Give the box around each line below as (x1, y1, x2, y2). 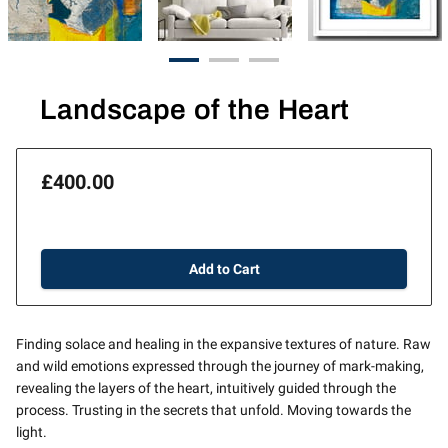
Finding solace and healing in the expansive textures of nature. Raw (16, 335, 432, 352)
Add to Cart (188, 260, 260, 277)
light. (16, 423, 48, 440)
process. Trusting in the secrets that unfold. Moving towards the (16, 401, 412, 418)
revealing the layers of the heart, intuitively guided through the (16, 379, 397, 396)
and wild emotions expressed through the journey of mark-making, (16, 357, 425, 374)
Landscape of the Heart (40, 94, 350, 126)
